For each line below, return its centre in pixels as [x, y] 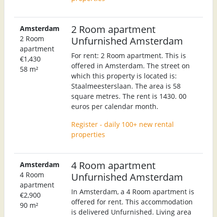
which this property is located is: [124, 76]
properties [88, 134]
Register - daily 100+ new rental [123, 124]
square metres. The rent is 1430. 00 [129, 96]
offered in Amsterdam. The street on [131, 65]
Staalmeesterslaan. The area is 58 [126, 86]
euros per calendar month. [115, 106]
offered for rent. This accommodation [132, 201]
